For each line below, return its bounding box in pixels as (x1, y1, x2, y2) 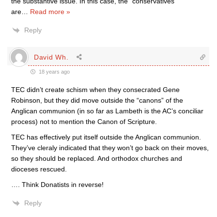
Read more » (30, 8, 70, 15)
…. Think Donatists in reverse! (11, 181, 104, 188)
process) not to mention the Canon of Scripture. (11, 118, 157, 125)
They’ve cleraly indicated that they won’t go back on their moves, (11, 144, 209, 152)
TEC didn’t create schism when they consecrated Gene (11, 86, 180, 93)
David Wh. (34, 53, 69, 61)
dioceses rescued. (11, 165, 67, 173)
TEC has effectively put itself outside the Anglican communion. (11, 133, 201, 141)
